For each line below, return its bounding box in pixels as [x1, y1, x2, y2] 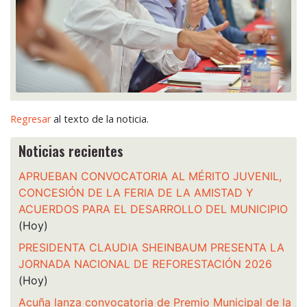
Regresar [10, 112, 51, 126]
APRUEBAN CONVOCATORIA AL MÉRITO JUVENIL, [19, 169, 282, 184]
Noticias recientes [19, 140, 123, 162]
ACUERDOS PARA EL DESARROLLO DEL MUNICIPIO [19, 202, 288, 217]
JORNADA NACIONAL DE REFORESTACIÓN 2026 [19, 257, 272, 271]
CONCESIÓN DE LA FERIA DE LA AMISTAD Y [19, 186, 254, 200]
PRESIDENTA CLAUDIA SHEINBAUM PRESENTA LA [19, 241, 284, 255]
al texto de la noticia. [51, 112, 149, 126]
